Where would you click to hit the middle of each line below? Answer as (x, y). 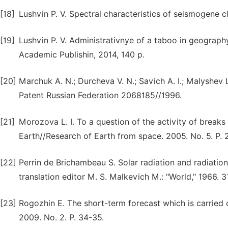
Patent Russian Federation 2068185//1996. (100, 95)
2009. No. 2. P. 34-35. (61, 218)
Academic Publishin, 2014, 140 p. (82, 55)
